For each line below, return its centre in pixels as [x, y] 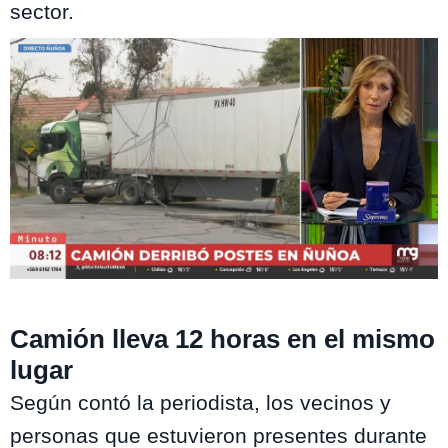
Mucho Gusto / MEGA [74, 288]
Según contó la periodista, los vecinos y [200, 403]
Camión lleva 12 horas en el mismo [222, 339]
